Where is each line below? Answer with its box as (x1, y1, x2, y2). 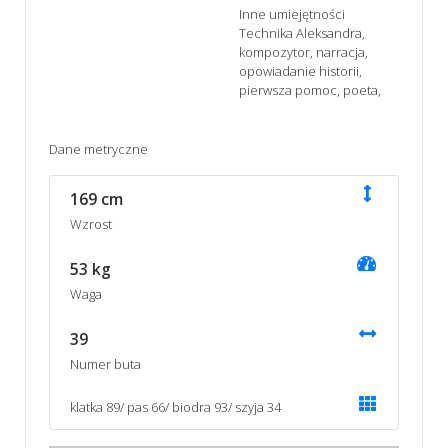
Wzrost (69, 214, 112, 233)
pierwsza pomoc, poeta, (239, 80, 381, 99)
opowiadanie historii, (239, 61, 362, 80)
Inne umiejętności (239, 4, 345, 23)
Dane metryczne (48, 139, 148, 158)
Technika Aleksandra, (239, 23, 365, 42)
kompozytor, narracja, (239, 42, 368, 61)
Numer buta (69, 354, 141, 373)
